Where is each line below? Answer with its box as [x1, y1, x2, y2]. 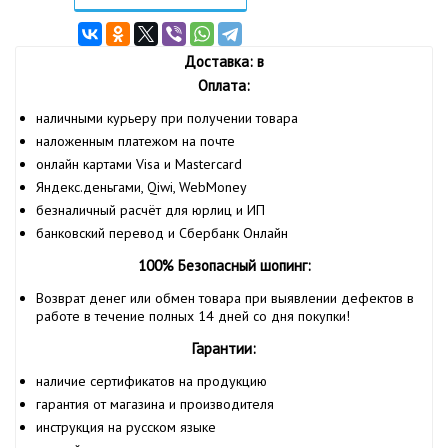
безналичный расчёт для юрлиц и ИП [36, 201, 265, 219]
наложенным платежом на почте [36, 132, 235, 150]
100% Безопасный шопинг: [137, 256, 311, 275]
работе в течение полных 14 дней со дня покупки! [36, 307, 350, 325]
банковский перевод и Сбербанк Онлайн [36, 224, 288, 242]
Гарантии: [192, 339, 256, 358]
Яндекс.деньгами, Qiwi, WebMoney [36, 178, 247, 196]
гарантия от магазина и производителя [36, 395, 274, 413]
